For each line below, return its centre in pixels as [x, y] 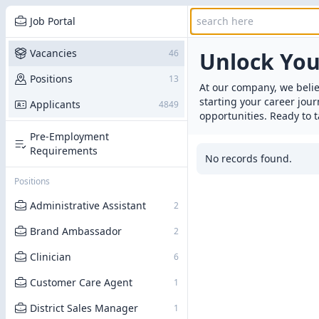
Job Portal [53, 21]
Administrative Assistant [88, 205]
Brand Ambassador [76, 231]
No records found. [249, 158]
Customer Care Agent [81, 282]
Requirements [64, 151]
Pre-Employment [69, 136]
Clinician [51, 257]
